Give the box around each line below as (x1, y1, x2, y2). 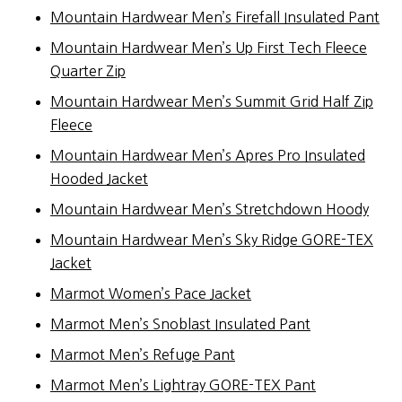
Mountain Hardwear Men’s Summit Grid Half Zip (50, 93, 373, 109)
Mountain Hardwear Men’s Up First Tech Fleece (50, 39, 367, 55)
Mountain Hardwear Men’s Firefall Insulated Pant (50, 9, 380, 24)
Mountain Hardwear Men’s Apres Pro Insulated (50, 147, 365, 162)
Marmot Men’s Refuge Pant (50, 346, 235, 362)
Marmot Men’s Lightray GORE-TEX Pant (50, 377, 316, 392)
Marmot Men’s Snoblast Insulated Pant (50, 316, 310, 331)
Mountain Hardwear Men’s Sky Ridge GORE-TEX (50, 232, 373, 247)
